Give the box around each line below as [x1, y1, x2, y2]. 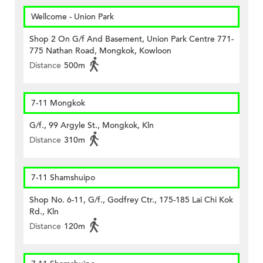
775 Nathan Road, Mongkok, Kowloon [29, 45, 171, 57]
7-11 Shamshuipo [31, 172, 95, 184]
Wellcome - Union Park [31, 11, 114, 23]
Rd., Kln [29, 206, 59, 218]
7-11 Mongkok [31, 97, 85, 109]
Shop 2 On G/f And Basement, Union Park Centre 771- [29, 33, 234, 45]
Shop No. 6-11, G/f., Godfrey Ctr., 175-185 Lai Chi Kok [29, 194, 233, 206]
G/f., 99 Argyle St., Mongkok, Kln [29, 120, 154, 131]
